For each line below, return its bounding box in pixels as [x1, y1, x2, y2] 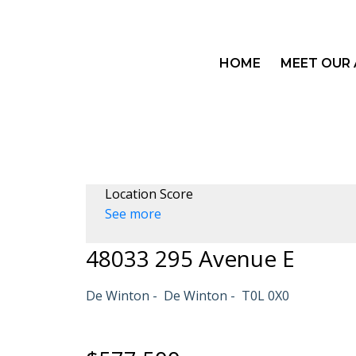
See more [104, 204, 161, 222]
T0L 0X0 [241, 286, 289, 304]
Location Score [104, 184, 193, 203]
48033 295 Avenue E [85, 242, 295, 273]
